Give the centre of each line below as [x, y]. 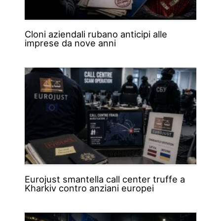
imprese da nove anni [70, 43]
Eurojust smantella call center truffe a [105, 179]
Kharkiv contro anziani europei [89, 188]
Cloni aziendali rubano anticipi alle [96, 34]
